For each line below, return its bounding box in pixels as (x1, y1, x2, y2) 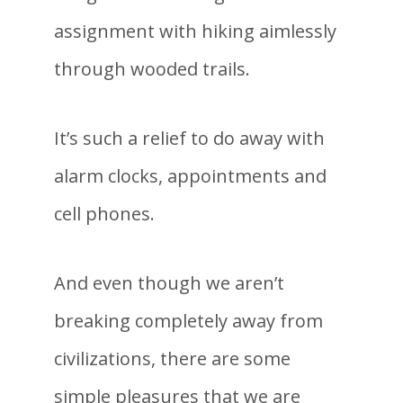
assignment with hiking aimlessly (54, 18, 336, 43)
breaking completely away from (54, 308, 323, 333)
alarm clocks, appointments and (54, 163, 327, 188)
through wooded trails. (54, 56, 250, 81)
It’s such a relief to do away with (54, 125, 325, 150)
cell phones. (54, 201, 155, 226)
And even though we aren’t (54, 270, 284, 295)
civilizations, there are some (54, 345, 291, 371)
